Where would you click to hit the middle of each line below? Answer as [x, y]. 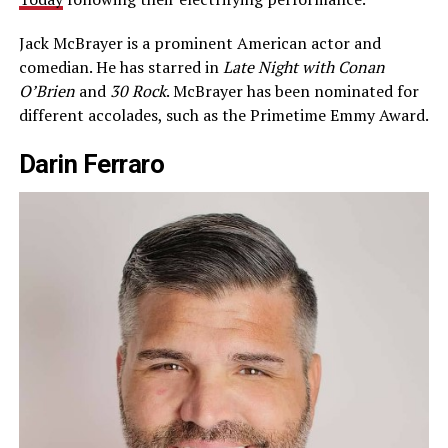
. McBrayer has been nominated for [292, 91]
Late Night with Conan [303, 67]
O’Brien [46, 91]
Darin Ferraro [91, 164]
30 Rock [137, 91]
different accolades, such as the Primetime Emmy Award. [223, 115]
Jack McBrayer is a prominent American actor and [199, 43]
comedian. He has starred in [120, 67]
